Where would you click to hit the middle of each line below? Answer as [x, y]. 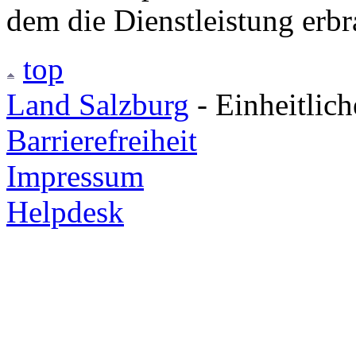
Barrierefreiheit [102, 140]
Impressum [75, 176]
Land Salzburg [98, 104]
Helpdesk [65, 211]
